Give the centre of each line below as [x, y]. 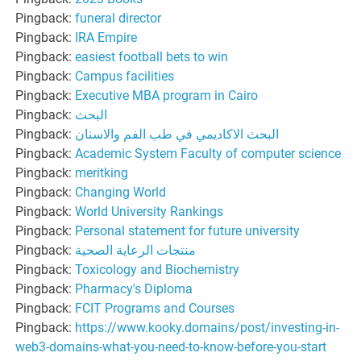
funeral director [118, 18]
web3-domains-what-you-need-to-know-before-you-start [171, 346]
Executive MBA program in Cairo [167, 95]
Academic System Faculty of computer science [208, 153]
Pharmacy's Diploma [134, 288]
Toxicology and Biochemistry [158, 269]
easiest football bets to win [152, 56]
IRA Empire [106, 37]
